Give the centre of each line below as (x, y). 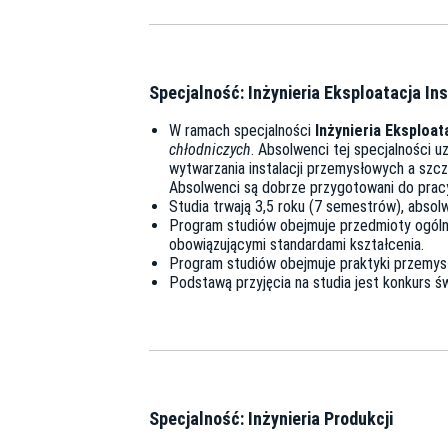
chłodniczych (210, 150)
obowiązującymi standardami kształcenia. (296, 245)
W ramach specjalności (242, 131)
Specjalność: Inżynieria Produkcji (271, 419)
